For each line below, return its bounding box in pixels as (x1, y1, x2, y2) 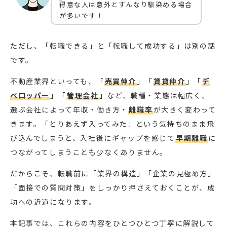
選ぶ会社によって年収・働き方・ (10, 104, 129, 115)
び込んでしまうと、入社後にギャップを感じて (10, 133, 175, 143)
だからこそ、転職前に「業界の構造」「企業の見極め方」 (10, 168, 216, 179)
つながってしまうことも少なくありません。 (10, 147, 168, 158)
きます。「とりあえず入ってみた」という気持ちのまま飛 (10, 119, 215, 129)
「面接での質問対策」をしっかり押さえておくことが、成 (10, 182, 215, 193)
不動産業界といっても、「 (10, 76, 104, 87)
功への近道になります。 (10, 197, 97, 207)
